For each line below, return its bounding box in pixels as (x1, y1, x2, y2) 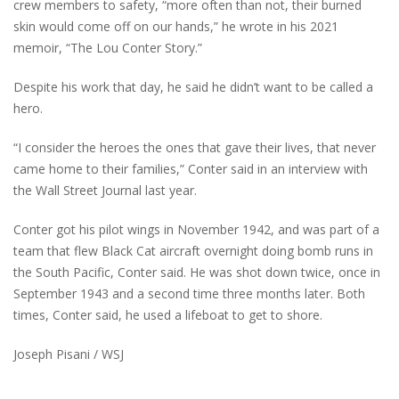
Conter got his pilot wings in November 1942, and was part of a (13, 221, 379, 239)
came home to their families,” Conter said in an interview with (13, 160, 368, 178)
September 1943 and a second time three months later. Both (13, 285, 365, 303)
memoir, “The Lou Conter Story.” (13, 39, 202, 57)
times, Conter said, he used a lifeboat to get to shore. (13, 306, 322, 324)
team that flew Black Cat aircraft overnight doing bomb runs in (13, 242, 373, 260)
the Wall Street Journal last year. (13, 182, 197, 199)
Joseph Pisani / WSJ (13, 346, 124, 363)
